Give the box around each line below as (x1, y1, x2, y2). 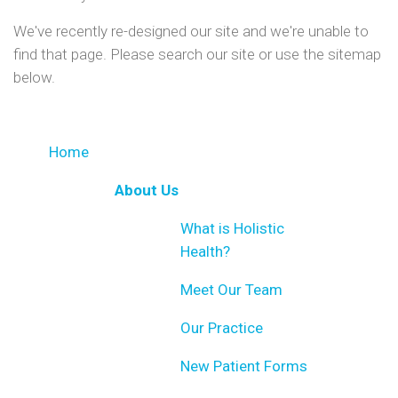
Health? (180, 242, 230, 260)
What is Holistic (180, 219, 284, 237)
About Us (115, 180, 179, 199)
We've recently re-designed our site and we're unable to (13, 21, 369, 40)
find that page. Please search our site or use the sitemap (13, 44, 381, 63)
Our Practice (180, 318, 263, 337)
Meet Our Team (180, 280, 283, 298)
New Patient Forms (180, 356, 307, 375)
